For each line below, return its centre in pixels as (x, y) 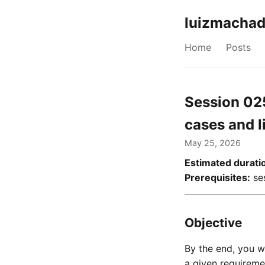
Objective (213, 223)
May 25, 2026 (213, 143)
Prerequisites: (217, 177)
